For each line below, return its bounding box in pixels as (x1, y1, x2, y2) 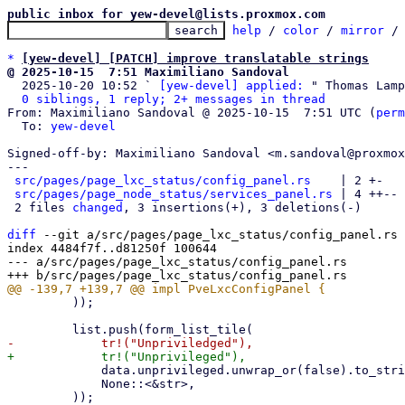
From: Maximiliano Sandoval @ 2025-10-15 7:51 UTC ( (7, 106, 376, 119)
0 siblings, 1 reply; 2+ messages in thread (22, 92, 325, 106)
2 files (14, 201, 72, 214)
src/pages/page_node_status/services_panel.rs (14, 187, 333, 201)
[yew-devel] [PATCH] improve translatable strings (22, 52, 369, 65)
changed (72, 201, 123, 214)
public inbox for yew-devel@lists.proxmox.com (7, 7, 325, 21)
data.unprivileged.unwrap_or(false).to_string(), (7, 363, 101, 377)
